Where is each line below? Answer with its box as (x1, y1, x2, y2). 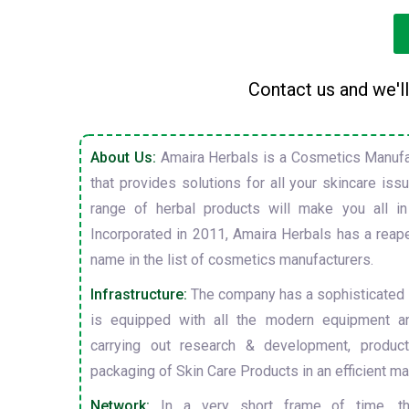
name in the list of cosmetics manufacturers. (90, 251, 373, 268)
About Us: (90, 149, 156, 166)
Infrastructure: (90, 286, 187, 303)
